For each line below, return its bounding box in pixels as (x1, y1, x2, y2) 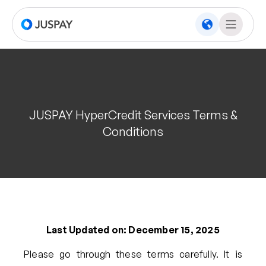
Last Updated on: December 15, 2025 (46, 223, 220, 236)
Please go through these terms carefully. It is (24, 248, 242, 260)
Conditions (103, 124, 163, 139)
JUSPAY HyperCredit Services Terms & (28, 107, 237, 122)
